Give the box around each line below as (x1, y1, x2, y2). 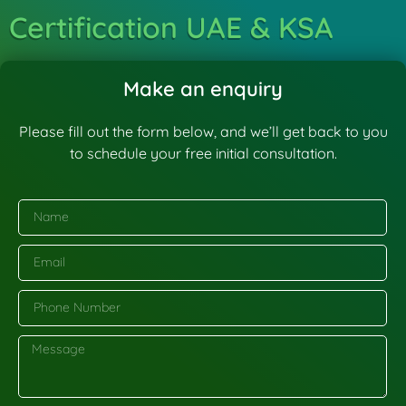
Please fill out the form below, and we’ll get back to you (18, 122, 388, 141)
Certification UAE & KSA (9, 9, 333, 46)
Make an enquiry (123, 76, 283, 102)
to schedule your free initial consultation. (69, 144, 337, 163)
